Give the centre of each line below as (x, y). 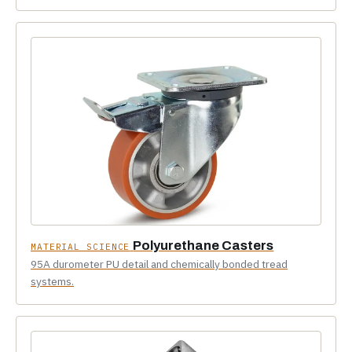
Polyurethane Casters (203, 245)
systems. (52, 281)
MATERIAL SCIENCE (81, 246)
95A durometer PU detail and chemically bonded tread (159, 264)
